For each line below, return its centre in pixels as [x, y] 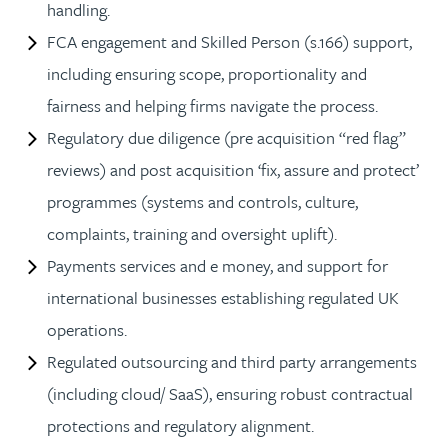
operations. [89, 329]
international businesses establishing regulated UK [223, 297]
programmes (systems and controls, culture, [202, 201]
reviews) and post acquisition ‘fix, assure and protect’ [233, 169]
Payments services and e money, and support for [217, 265]
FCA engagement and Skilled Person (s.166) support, [229, 41]
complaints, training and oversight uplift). [194, 233]
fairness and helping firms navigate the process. [214, 105]
